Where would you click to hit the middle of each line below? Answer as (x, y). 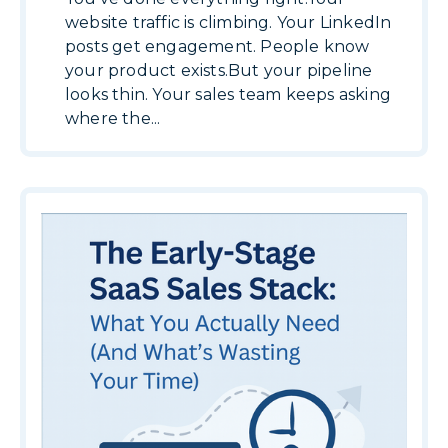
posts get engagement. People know (217, 46)
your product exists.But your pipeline (219, 70)
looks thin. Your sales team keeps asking (228, 94)
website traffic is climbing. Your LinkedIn (228, 22)
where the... (113, 118)
